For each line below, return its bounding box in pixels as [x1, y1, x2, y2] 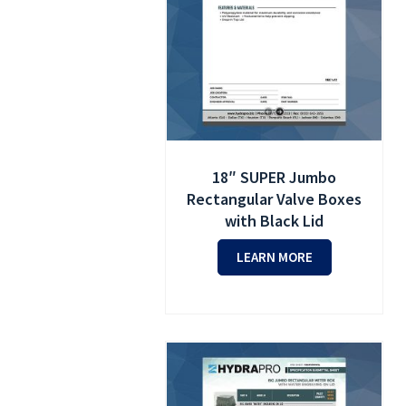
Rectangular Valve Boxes [187, 188, 362, 210]
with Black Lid [225, 210, 324, 232]
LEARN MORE [236, 248, 313, 266]
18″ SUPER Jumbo [212, 167, 337, 188]
